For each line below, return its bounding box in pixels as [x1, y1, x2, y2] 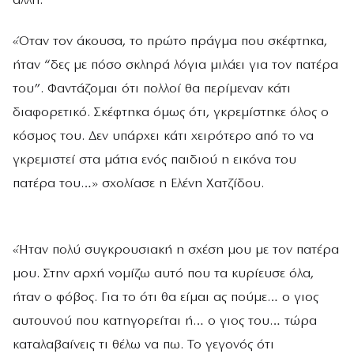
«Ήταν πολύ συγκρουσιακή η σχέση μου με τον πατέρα [13, 243, 339, 258]
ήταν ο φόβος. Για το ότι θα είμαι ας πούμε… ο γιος [13, 291, 318, 305]
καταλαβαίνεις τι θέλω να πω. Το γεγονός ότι [13, 338, 274, 352]
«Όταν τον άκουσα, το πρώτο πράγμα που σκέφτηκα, [13, 34, 327, 48]
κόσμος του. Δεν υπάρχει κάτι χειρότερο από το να [13, 129, 314, 143]
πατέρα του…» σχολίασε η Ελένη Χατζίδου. [13, 176, 264, 190]
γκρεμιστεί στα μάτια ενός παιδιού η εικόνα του [13, 153, 296, 167]
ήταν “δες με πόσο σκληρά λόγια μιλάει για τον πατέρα [13, 58, 338, 72]
